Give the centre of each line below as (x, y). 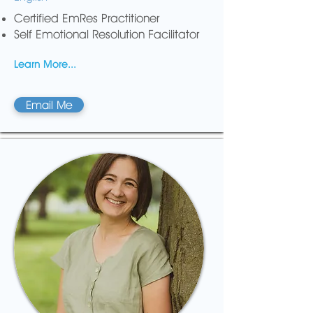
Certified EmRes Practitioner (87, 18)
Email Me (49, 105)
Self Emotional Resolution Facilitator (107, 34)
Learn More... (45, 64)
